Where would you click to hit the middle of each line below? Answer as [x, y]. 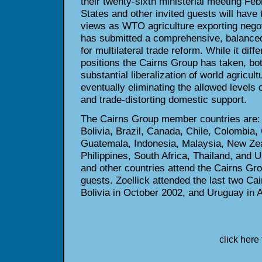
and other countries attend [139, 168]
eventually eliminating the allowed [155, 87]
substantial [106, 75]
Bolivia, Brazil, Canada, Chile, [147, 131]
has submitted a [117, 38]
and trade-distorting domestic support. [163, 100]
